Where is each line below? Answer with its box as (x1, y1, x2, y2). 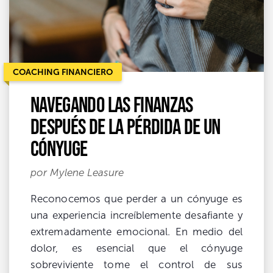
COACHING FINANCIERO (13, 66, 113, 77)
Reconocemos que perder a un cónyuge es (30, 193, 243, 205)
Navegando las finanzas (30, 91, 193, 116)
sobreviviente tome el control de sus (30, 258, 243, 271)
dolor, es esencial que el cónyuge (30, 242, 243, 254)
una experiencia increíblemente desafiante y (30, 209, 243, 221)
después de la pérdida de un (30, 113, 221, 138)
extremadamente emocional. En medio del (30, 225, 243, 238)
